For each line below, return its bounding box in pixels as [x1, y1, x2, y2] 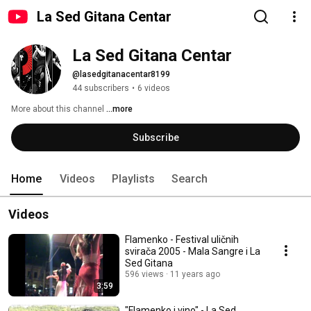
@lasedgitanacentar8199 [72, 69, 170, 79]
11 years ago [170, 269, 220, 279]
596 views [125, 269, 164, 279]
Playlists [112, 172, 155, 185]
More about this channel [11, 104, 104, 114]
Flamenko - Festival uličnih [125, 234, 239, 245]
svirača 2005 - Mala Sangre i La [125, 246, 260, 257]
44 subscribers [72, 83, 129, 93]
